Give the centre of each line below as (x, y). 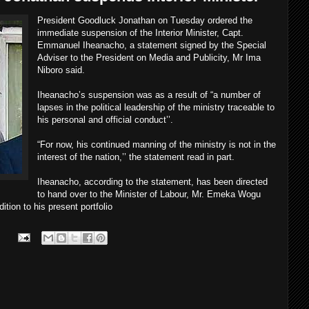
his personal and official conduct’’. (105, 120)
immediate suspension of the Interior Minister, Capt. (140, 33)
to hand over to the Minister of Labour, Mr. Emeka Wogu (149, 194)
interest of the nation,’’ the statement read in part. (136, 157)
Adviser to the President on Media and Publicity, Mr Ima (149, 58)
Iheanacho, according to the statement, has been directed (152, 182)
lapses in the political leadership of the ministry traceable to (156, 107)
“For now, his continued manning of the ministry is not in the (157, 144)
